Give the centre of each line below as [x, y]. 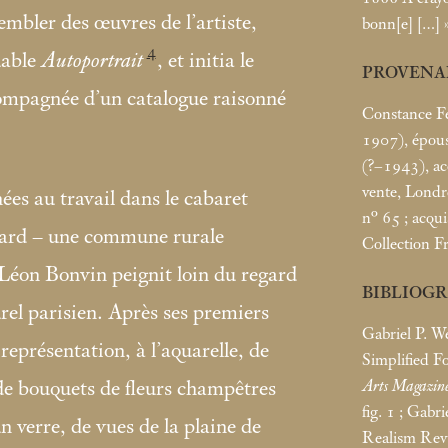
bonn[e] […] [401, 23]
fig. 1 [378, 411]
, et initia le [206, 61]
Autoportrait [92, 61]
